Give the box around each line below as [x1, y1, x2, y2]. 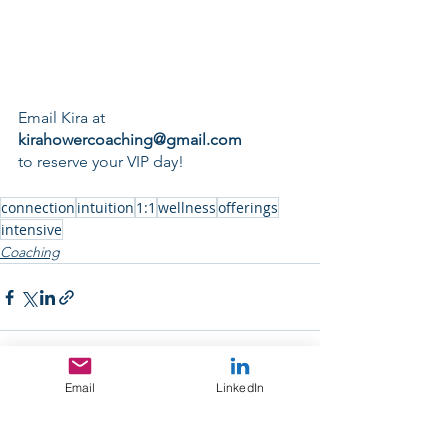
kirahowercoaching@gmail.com [18, 130, 242, 150]
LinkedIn [215, 379, 265, 395]
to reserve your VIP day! [18, 152, 184, 172]
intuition [77, 198, 134, 218]
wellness [158, 198, 216, 218]
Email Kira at [18, 108, 105, 128]
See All [276, 401, 320, 420]
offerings [218, 198, 278, 218]
